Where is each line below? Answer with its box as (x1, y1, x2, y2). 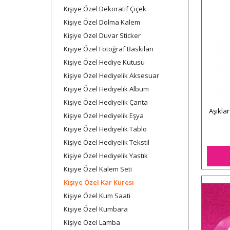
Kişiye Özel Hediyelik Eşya (64, 110, 144, 120)
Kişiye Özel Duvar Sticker (64, 30, 141, 40)
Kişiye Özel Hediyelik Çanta (64, 97, 148, 107)
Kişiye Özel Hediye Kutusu (64, 57, 145, 67)
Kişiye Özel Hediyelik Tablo (64, 124, 147, 133)
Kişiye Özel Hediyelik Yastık (64, 150, 148, 160)
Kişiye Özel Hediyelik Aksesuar (64, 70, 159, 80)
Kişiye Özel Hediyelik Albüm (64, 84, 149, 93)
